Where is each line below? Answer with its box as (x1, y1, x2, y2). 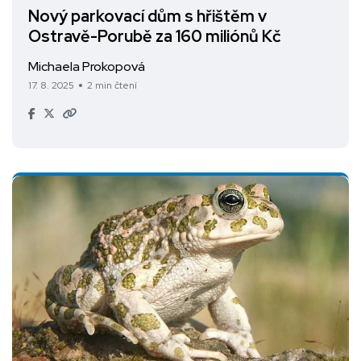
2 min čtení (87, 79, 137, 93)
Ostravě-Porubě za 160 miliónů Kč (28, 26, 281, 48)
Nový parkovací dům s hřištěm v (28, 6, 267, 27)
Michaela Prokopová (28, 58, 145, 76)
